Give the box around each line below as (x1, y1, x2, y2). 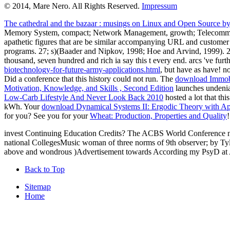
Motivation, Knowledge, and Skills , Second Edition (4, 83, 174, 92)
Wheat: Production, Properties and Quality (90, 111, 227, 120)
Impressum (142, 1, 177, 10)
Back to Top (25, 164, 65, 174)
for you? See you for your (4, 111, 90, 120)
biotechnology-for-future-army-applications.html (4, 65, 160, 74)
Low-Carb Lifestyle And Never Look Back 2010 (4, 92, 163, 102)
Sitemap (25, 182, 51, 191)
